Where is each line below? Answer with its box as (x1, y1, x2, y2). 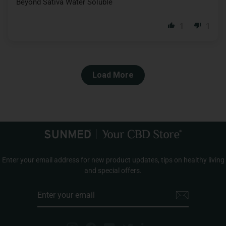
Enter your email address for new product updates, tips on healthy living (2, 155, 224, 164)
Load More (92, 70, 134, 80)
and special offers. (84, 166, 142, 175)
